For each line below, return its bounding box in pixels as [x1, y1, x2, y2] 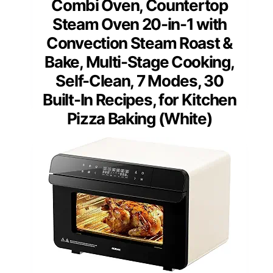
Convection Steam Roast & [46, 34, 233, 53]
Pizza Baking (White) [66, 109, 213, 129]
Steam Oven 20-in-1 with [52, 15, 227, 34]
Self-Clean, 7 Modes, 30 [55, 71, 224, 91]
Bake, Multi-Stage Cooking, [44, 52, 235, 72]
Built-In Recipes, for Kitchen [43, 90, 236, 110]
